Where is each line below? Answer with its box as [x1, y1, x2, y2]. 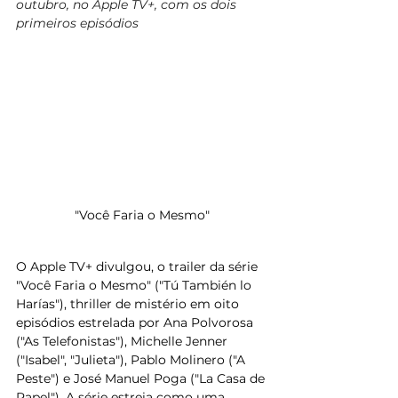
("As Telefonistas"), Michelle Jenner [16, 332, 231, 349]
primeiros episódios [16, 15, 139, 31]
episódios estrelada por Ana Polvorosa [16, 314, 257, 330]
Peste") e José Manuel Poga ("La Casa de [16, 370, 268, 386]
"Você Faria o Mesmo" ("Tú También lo [16, 276, 255, 293]
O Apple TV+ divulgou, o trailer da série [16, 258, 261, 275]
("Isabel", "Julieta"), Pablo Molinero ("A [16, 351, 249, 368]
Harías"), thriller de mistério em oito [16, 295, 243, 312]
